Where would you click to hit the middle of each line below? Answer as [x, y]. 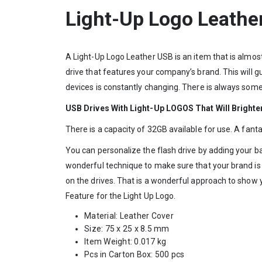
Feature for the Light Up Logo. [121, 196]
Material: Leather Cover [129, 216]
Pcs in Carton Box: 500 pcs [135, 254]
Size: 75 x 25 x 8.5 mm [127, 228]
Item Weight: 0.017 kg [125, 241]
